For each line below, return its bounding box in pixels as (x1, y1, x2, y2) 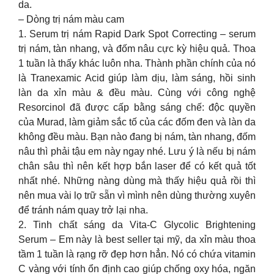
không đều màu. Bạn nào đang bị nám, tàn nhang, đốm (18, 131, 256, 142)
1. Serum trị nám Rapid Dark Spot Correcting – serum (18, 29, 256, 39)
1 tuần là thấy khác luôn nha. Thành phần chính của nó (18, 58, 256, 68)
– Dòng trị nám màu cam (18, 14, 124, 24)
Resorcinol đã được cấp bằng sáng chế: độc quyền (18, 102, 256, 113)
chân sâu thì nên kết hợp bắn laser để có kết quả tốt (18, 161, 256, 171)
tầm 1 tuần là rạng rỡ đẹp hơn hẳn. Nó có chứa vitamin (18, 249, 256, 259)
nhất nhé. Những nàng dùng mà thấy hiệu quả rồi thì (18, 176, 256, 186)
